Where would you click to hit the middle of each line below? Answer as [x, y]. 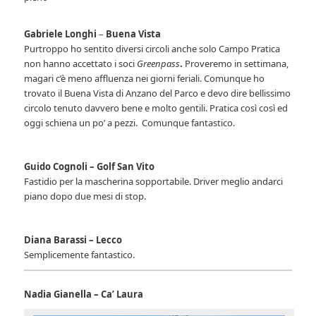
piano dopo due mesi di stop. [85, 196]
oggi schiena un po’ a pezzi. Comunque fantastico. [130, 123]
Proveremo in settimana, [236, 64]
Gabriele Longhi [61, 34]
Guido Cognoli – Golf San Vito [92, 167]
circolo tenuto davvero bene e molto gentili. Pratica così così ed [156, 108]
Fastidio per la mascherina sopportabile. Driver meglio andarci [154, 182]
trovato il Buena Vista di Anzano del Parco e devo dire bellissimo [158, 93]
